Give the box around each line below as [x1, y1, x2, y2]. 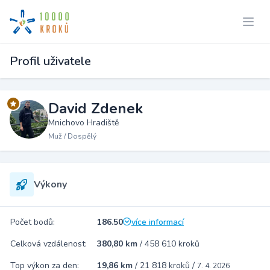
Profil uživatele [10, 53, 91, 69]
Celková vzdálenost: [10, 238, 87, 250]
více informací [131, 216, 184, 228]
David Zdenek [48, 99, 143, 118]
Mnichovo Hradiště [48, 117, 119, 128]
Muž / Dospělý [48, 131, 96, 141]
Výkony [34, 178, 67, 191]
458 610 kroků [145, 238, 199, 250]
